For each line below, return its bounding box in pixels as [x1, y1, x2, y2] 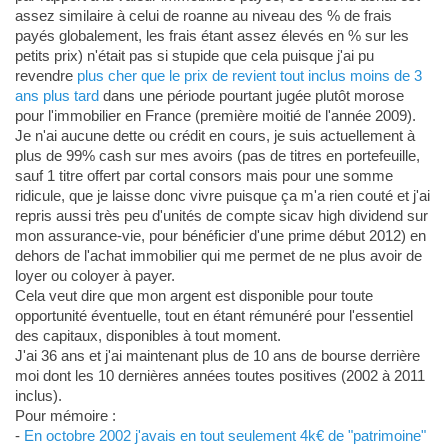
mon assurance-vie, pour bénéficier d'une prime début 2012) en [14, 227, 426, 245]
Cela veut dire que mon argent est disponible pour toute [14, 287, 373, 305]
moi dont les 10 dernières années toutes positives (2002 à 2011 [14, 367, 425, 385]
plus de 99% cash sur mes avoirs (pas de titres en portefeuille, [14, 147, 420, 165]
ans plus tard [14, 87, 99, 105]
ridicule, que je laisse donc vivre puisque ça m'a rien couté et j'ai [14, 187, 430, 205]
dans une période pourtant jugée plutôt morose [98, 87, 404, 105]
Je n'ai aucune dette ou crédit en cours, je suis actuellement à [14, 127, 415, 145]
